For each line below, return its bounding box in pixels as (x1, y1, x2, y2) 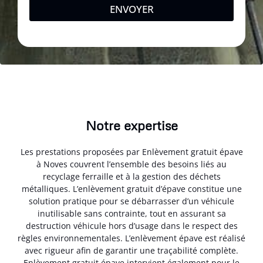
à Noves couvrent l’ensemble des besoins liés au (36, 159, 227, 170)
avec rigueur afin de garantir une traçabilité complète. (25, 245, 238, 257)
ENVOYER (109, 2, 154, 16)
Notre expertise (85, 117, 178, 134)
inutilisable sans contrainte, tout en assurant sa (37, 208, 226, 220)
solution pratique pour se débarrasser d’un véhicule (29, 195, 234, 207)
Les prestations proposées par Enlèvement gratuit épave (20, 146, 243, 158)
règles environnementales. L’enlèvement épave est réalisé (18, 232, 245, 244)
